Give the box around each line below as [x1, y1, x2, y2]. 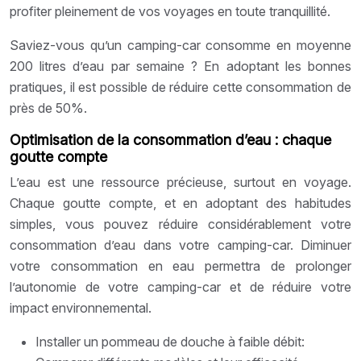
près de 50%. [10, 99, 87, 116]
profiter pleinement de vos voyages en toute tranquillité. [10, 2, 330, 19]
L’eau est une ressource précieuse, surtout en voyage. [10, 173, 351, 190]
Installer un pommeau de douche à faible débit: [35, 333, 305, 350]
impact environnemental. [10, 299, 151, 316]
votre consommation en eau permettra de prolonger [10, 257, 351, 274]
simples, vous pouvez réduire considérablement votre [10, 215, 351, 232]
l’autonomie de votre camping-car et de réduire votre [10, 278, 351, 295]
